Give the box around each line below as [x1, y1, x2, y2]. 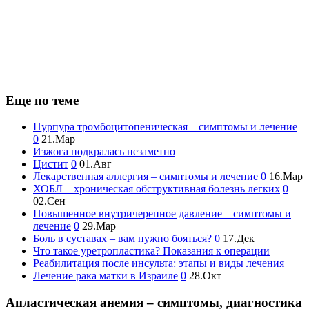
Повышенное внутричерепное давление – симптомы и [33, 208, 291, 220]
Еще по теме [6, 92, 79, 108]
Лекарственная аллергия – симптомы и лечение [33, 170, 258, 183]
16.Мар [269, 170, 303, 183]
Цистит [33, 158, 68, 170]
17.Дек [223, 232, 255, 245]
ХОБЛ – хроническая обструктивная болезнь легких [33, 183, 280, 195]
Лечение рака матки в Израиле [33, 270, 178, 282]
